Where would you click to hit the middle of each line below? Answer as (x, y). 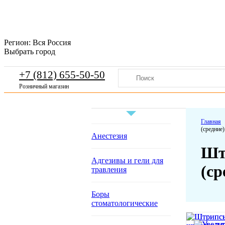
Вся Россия (52, 42)
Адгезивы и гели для (127, 160)
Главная (211, 122)
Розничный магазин (44, 86)
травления (109, 170)
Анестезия (109, 136)
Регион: (17, 42)
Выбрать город (30, 51)
